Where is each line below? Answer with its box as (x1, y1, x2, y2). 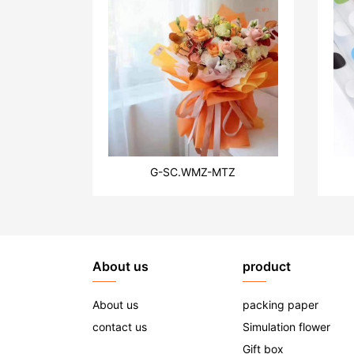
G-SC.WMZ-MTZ (150, 164, 236, 179)
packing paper (243, 297, 318, 311)
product (243, 258, 291, 274)
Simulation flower (243, 319, 330, 333)
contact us (92, 319, 147, 333)
